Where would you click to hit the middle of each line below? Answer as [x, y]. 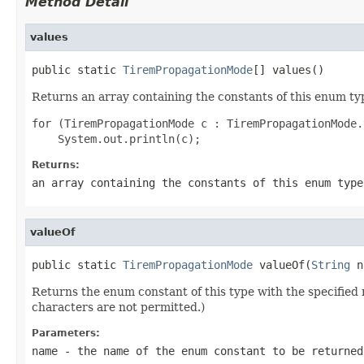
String [331, 264]
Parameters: [66, 333]
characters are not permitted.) [118, 307]
